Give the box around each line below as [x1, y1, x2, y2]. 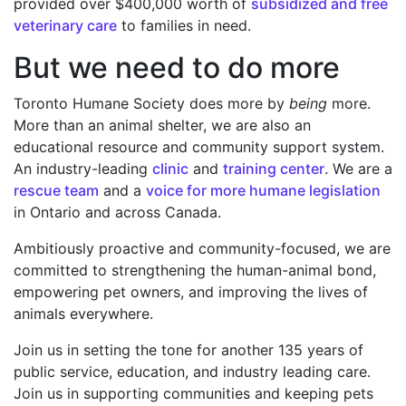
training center [223, 159, 324, 178]
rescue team [14, 180, 99, 199]
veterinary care [14, 15, 117, 34]
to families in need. [117, 15, 251, 34]
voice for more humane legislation [146, 180, 381, 199]
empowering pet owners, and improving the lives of [14, 282, 368, 301]
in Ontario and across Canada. [14, 202, 226, 221]
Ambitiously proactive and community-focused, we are [14, 238, 391, 257]
